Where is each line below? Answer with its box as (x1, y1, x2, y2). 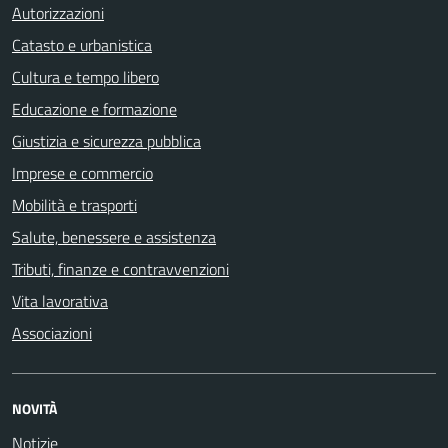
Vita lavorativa (12, 289, 108, 313)
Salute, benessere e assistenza (12, 225, 216, 249)
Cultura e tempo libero (12, 65, 159, 89)
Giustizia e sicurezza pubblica (12, 129, 201, 153)
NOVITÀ (12, 398, 57, 419)
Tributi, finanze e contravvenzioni (12, 257, 229, 281)
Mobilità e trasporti (12, 193, 137, 217)
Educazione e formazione (12, 97, 177, 121)
